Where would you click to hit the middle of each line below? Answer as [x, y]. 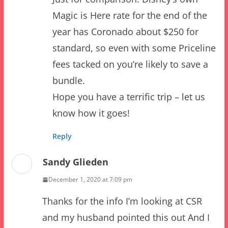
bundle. [68, 49]
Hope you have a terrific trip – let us [129, 65]
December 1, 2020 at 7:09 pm [90, 148]
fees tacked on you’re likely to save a [130, 33]
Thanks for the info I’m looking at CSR [122, 170]
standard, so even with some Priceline [134, 17]
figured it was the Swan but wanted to [123, 202]
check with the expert [88, 219]
